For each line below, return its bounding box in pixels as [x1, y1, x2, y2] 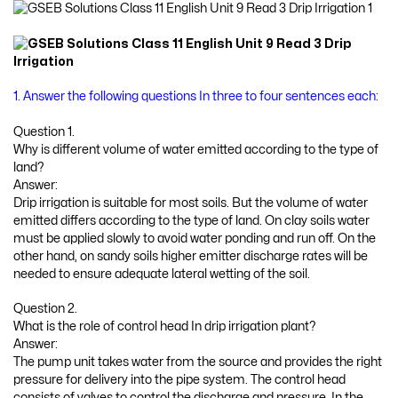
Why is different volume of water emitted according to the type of [13, 143, 378, 155]
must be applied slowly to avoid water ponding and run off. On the [13, 232, 376, 244]
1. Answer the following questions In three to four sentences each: [13, 91, 378, 103]
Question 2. [13, 303, 77, 315]
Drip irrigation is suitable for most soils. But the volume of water [13, 196, 368, 209]
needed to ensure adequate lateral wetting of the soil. [13, 267, 310, 280]
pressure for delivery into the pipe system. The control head [13, 374, 346, 386]
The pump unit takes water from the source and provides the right [13, 356, 382, 369]
